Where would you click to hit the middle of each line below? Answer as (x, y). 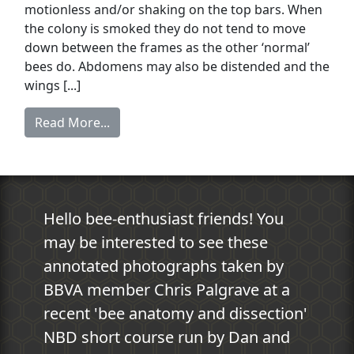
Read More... (72, 122)
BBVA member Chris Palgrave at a (167, 289)
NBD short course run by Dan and (167, 337)
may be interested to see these (156, 242)
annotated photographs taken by (164, 265)
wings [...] (53, 85)
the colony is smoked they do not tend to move (165, 28)
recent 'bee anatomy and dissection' (175, 313)
